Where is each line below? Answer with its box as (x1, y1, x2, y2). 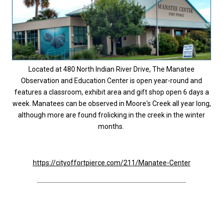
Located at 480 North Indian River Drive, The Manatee (28, 65, 195, 74)
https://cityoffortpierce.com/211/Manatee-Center (32, 159, 191, 167)
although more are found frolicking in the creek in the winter (18, 111, 205, 119)
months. (98, 122, 125, 131)
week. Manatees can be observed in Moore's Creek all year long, (12, 100, 211, 108)
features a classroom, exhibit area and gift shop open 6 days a (14, 88, 209, 97)
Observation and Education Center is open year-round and (21, 77, 202, 85)
